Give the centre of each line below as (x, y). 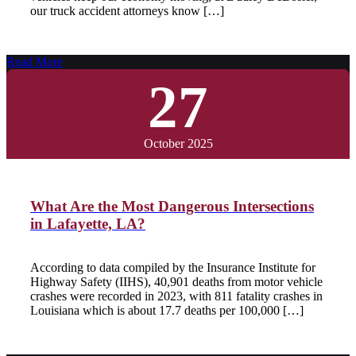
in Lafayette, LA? (88, 224)
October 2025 (178, 144)
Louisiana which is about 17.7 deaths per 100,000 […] (167, 310)
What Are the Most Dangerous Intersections (172, 207)
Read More (35, 62)
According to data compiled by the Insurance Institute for (173, 267)
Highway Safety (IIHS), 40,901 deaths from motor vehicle (176, 281)
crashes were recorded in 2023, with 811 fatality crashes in (176, 296)
